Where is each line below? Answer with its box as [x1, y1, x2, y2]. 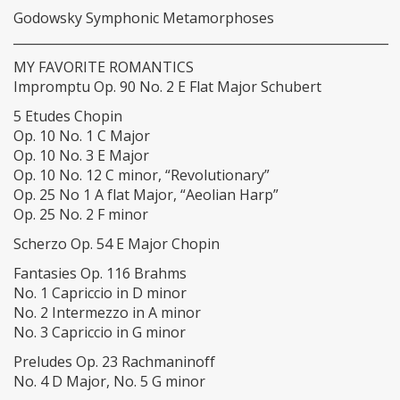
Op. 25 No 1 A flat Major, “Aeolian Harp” [13, 185, 279, 204]
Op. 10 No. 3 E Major [13, 146, 149, 165]
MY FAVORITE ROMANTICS [13, 57, 194, 77]
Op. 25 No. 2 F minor [13, 204, 148, 224]
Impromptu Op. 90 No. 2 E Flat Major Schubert [13, 77, 321, 96]
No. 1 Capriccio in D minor [13, 283, 187, 303]
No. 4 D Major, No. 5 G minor [13, 371, 205, 391]
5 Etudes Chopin [13, 106, 122, 126]
